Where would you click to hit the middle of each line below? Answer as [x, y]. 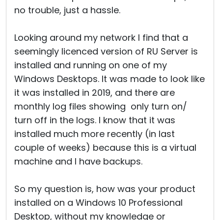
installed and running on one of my [91, 65]
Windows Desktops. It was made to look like [110, 79]
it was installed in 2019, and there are [95, 93]
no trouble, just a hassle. [67, 10]
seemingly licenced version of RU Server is [106, 51]
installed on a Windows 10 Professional [98, 203]
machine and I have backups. [78, 161]
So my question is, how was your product [105, 189]
